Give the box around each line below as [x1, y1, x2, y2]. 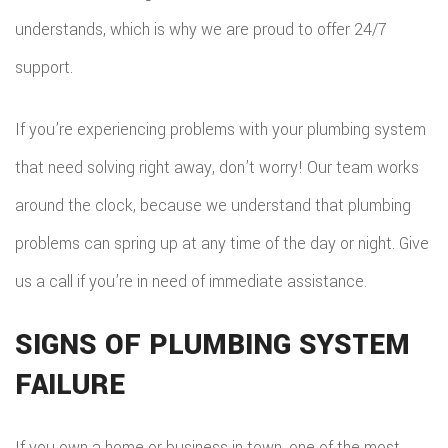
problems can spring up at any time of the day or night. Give [15, 232, 429, 255]
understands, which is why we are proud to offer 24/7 [15, 18, 387, 41]
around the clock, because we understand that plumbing [15, 194, 411, 217]
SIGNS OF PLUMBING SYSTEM [15, 325, 410, 365]
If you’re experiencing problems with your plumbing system [15, 118, 426, 141]
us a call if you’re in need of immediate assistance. [15, 270, 367, 293]
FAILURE [15, 365, 125, 405]
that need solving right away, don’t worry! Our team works [15, 156, 419, 179]
